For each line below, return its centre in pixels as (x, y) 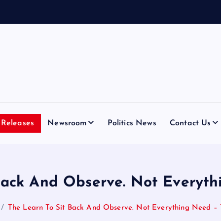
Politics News (132, 123)
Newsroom (67, 123)
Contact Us (190, 123)
